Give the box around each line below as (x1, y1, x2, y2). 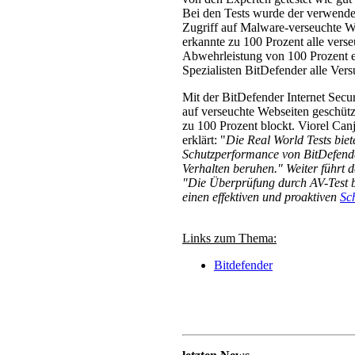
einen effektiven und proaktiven (182, 190, 340, 204)
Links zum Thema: (182, 231, 277, 245)
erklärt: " (182, 133, 226, 147)
